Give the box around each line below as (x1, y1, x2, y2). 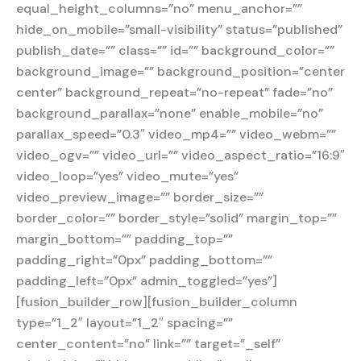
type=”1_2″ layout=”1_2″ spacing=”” (16, 314, 233, 332)
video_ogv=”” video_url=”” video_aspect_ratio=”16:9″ (16, 147, 345, 164)
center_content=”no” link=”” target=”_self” (16, 335, 280, 353)
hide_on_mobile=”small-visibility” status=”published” (16, 21, 342, 39)
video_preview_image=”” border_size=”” (16, 189, 263, 206)
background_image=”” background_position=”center (16, 63, 345, 81)
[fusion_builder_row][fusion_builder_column (16, 293, 297, 311)
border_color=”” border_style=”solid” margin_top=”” (16, 210, 337, 227)
